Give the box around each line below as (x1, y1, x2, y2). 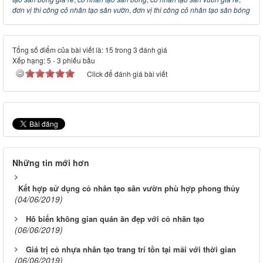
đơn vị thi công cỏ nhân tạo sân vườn (12, 5, 129, 15)
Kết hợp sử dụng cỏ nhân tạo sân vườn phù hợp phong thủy (18, 183, 240, 194)
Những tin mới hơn (12, 157, 89, 169)
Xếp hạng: (12, 55, 47, 66)
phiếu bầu (61, 55, 95, 66)
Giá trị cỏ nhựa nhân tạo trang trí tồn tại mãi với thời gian (26, 244, 236, 255)
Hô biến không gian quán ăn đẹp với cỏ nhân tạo (26, 213, 204, 225)
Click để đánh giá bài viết (87, 69, 167, 79)
